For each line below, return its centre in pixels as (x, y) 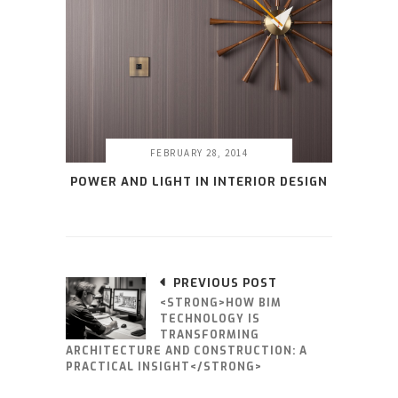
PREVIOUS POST (225, 283)
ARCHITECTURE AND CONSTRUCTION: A (187, 351)
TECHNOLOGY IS (210, 319)
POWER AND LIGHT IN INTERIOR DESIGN (199, 182)
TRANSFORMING (210, 335)
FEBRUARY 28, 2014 (199, 153)
